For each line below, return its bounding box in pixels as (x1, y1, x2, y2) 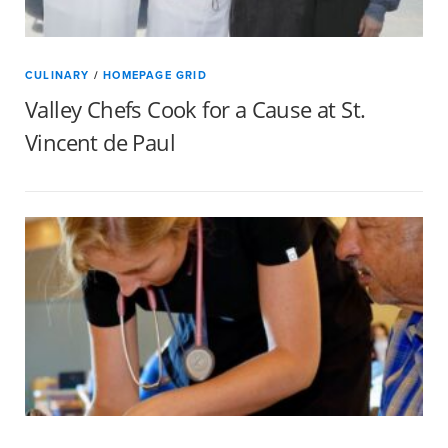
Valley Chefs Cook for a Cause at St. (25, 94, 366, 124)
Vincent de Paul (25, 127, 175, 157)
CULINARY (25, 67, 90, 83)
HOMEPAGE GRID (103, 67, 207, 83)
